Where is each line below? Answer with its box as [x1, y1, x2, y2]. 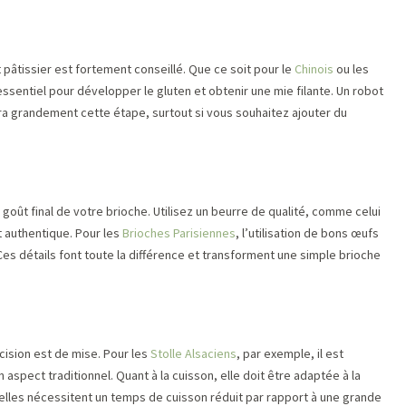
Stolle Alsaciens [150, 345, 237, 362]
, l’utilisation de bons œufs [236, 225, 379, 241]
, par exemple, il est [237, 345, 343, 362]
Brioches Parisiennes [122, 225, 236, 241]
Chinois [295, 61, 333, 77]
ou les [333, 61, 369, 77]
